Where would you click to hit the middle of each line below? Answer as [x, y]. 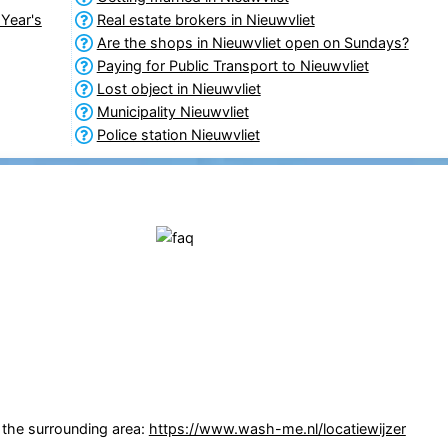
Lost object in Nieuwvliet [178, 88]
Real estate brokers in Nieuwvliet [205, 19]
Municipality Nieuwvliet [172, 111]
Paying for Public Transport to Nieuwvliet [232, 65]
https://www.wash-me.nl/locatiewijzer [277, 429]
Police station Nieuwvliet [178, 134]
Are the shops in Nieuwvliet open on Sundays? [252, 42]
